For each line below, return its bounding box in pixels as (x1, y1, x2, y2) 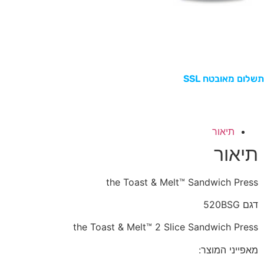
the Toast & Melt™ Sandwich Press (106, 176, 258, 188)
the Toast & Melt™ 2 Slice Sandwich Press (73, 221, 258, 233)
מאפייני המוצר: (199, 243, 258, 256)
